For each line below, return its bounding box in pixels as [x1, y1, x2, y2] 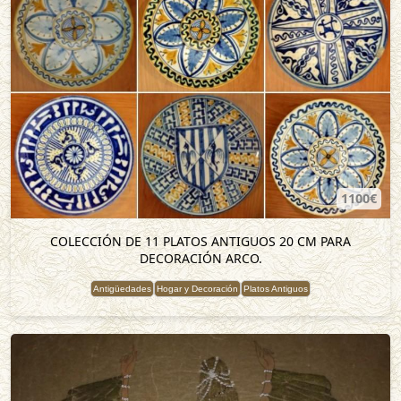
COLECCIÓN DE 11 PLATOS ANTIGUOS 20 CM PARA [50, 233, 351, 250]
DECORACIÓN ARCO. [139, 250, 262, 267]
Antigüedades [93, 284, 151, 294]
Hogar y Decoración [157, 284, 238, 294]
